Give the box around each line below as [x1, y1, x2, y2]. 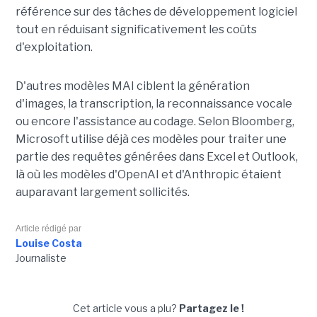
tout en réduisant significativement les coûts [15, 22, 257, 36]
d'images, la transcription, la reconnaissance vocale [15, 96, 292, 110]
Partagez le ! [179, 301, 244, 314]
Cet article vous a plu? [73, 301, 179, 314]
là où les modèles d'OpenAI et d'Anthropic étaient [15, 167, 282, 181]
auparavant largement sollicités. [15, 185, 190, 199]
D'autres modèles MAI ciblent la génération [15, 79, 250, 93]
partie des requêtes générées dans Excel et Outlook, [15, 149, 298, 163]
